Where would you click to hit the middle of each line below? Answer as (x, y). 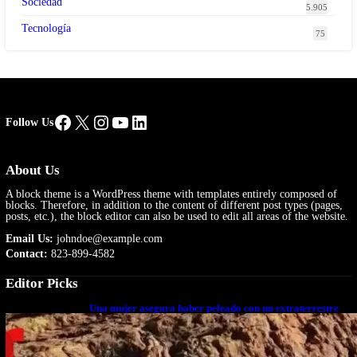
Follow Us (29, 123)
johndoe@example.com (108, 239)
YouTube (145, 122)
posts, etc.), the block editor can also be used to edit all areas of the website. (177, 217)
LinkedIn (164, 122)
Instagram (129, 122)
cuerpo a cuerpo (125, 320)
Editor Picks (41, 284)
